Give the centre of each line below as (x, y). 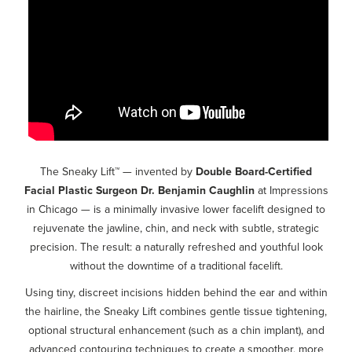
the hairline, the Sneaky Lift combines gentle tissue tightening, (176, 311)
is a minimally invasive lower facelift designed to (209, 209)
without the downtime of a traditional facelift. (176, 265)
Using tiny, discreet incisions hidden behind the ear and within (176, 292)
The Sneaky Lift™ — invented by (116, 171)
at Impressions (293, 190)
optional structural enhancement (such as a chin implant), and (176, 330)
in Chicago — (59, 209)
